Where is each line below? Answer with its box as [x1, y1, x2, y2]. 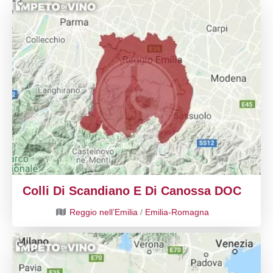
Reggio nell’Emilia [69, 207, 138, 217]
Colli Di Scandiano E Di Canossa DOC [23, 184, 241, 197]
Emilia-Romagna [145, 207, 209, 217]
